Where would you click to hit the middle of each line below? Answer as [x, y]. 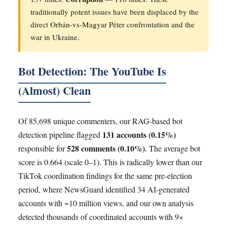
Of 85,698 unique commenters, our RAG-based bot [100, 121]
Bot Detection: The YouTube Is [92, 71]
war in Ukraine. [55, 37]
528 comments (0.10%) [106, 148]
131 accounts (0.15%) [139, 135]
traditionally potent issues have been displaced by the [115, 11]
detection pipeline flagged [60, 135]
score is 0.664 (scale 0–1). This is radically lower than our [110, 162]
